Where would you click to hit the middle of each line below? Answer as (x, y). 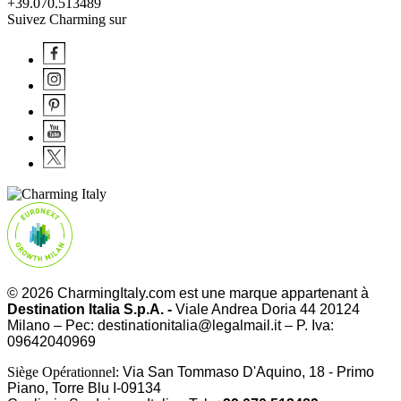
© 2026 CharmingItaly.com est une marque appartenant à (188, 293)
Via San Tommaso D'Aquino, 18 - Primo (248, 371)
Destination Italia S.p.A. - (90, 309)
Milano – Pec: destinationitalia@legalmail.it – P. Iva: (171, 325)
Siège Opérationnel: (65, 371)
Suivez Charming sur (67, 19)
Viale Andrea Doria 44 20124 (268, 309)
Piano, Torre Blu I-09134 (84, 388)
